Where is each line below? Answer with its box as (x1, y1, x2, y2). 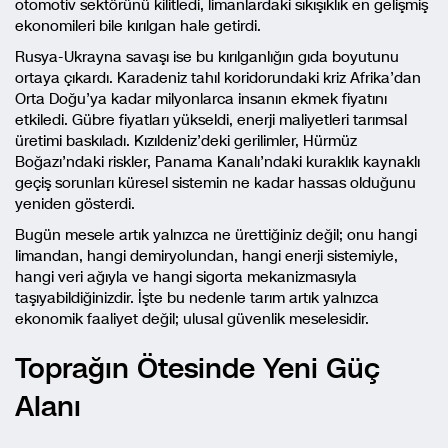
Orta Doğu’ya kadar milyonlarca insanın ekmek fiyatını (15, 88, 387, 109)
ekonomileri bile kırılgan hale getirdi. (15, 15, 261, 36)
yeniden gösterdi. (15, 193, 135, 214)
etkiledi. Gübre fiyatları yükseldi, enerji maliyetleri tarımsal (15, 109, 407, 130)
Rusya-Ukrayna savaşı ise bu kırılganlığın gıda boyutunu (15, 46, 399, 67)
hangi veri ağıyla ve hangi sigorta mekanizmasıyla (15, 266, 357, 287)
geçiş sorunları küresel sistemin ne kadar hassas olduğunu (15, 172, 416, 193)
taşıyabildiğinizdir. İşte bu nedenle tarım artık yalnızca (15, 287, 379, 308)
